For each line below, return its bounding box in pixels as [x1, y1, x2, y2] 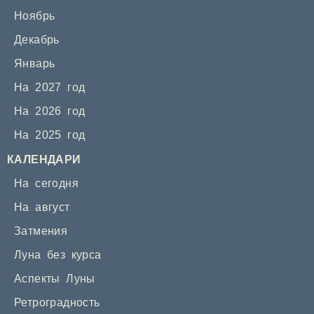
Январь [14, 57, 55, 70]
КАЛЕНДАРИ [7, 153, 81, 166]
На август [14, 201, 70, 214]
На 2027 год [14, 81, 86, 94]
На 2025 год [14, 129, 86, 142]
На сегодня [14, 177, 78, 190]
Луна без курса [14, 249, 102, 261]
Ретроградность [14, 296, 100, 309]
